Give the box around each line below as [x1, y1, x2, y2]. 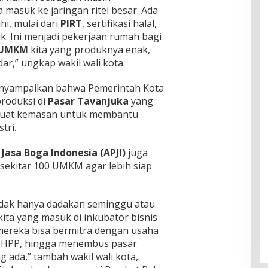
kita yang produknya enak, [30, 43, 150, 57]
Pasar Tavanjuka [45, 95, 129, 108]
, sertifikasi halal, [81, 17, 157, 31]
